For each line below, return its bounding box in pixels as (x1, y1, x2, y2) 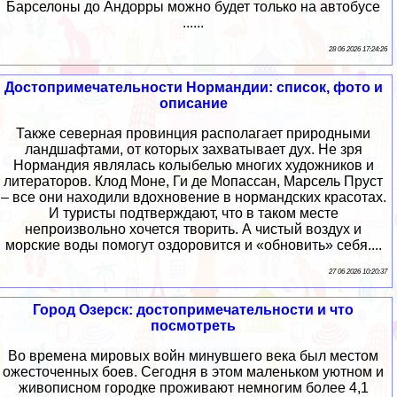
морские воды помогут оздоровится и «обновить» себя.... (4, 237, 382, 253)
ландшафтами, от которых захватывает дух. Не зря (24, 141, 362, 157)
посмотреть (151, 317, 236, 333)
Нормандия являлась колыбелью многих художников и (12, 157, 374, 173)
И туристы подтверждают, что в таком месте (48, 205, 339, 221)
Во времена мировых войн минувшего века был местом (8, 347, 378, 363)
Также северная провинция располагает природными (16, 125, 370, 141)
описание (159, 95, 228, 111)
